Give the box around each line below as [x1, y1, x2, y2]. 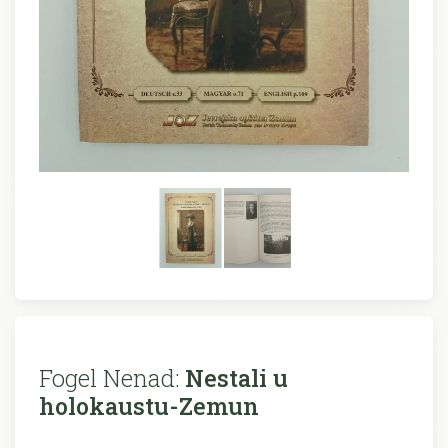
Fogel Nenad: [39, 362, 179, 394]
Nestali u [179, 362, 288, 394]
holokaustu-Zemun [39, 390, 259, 422]
